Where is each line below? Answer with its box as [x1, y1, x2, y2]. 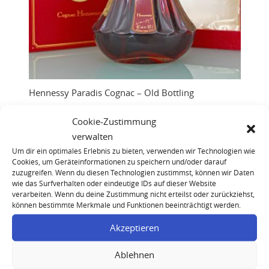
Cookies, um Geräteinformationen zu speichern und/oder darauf [12, 156, 226, 166]
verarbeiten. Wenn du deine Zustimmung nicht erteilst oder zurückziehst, [12, 189, 255, 199]
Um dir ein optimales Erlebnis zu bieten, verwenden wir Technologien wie [12, 145, 255, 156]
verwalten [72, 130, 113, 142]
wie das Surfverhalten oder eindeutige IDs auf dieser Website [12, 178, 216, 188]
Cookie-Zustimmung [72, 115, 156, 127]
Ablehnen [115, 248, 154, 261]
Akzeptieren [110, 221, 159, 234]
